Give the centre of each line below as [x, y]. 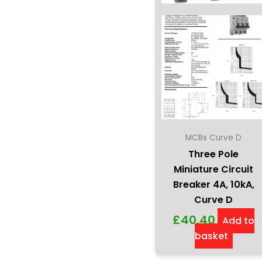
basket [211, 236]
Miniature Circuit [214, 169]
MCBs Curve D [214, 137]
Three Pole [214, 154]
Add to [239, 220]
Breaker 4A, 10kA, [213, 184]
